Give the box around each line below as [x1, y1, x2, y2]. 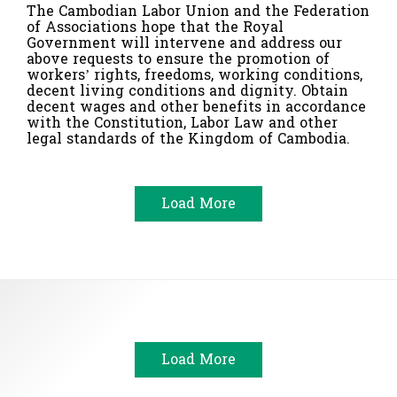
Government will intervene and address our [27, 30, 342, 57]
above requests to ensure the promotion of [27, 46, 330, 73]
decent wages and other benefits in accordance [27, 94, 366, 121]
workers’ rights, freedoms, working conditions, [27, 62, 362, 89]
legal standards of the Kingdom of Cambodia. [27, 126, 350, 152]
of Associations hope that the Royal [27, 14, 284, 41]
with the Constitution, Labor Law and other [27, 110, 338, 136]
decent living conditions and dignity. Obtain [27, 78, 348, 105]
